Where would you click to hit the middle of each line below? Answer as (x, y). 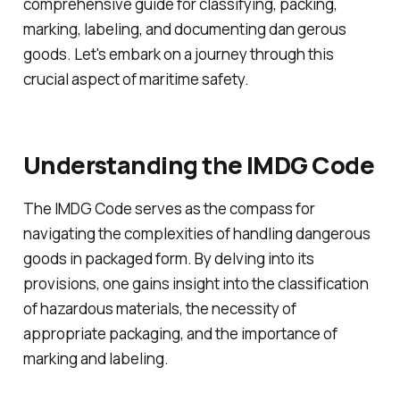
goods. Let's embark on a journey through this (178, 54)
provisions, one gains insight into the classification (196, 283)
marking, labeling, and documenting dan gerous (184, 29)
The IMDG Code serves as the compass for (169, 208)
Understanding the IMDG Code (198, 164)
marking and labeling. (96, 358)
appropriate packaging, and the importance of (180, 333)
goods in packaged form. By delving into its (168, 258)
